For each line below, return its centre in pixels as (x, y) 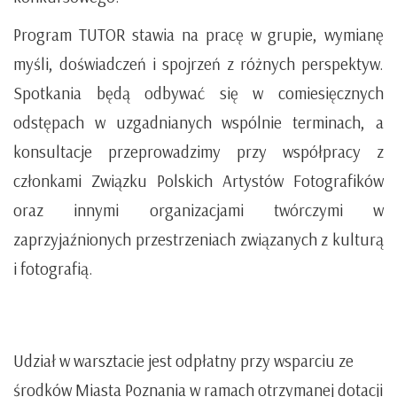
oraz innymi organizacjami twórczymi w (198, 210)
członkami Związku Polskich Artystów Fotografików (198, 180)
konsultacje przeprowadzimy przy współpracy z (198, 151)
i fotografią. (53, 268)
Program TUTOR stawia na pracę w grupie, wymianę (198, 34)
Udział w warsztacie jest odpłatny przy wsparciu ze (183, 360)
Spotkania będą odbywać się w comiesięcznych (198, 93)
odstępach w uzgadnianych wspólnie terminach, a (198, 122)
